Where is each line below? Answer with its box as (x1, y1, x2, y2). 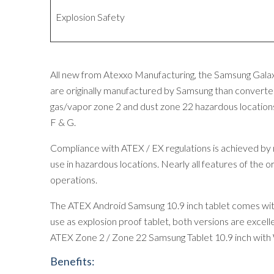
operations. (50, 174, 97, 185)
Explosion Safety (56, 11, 125, 23)
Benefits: (50, 254, 95, 268)
